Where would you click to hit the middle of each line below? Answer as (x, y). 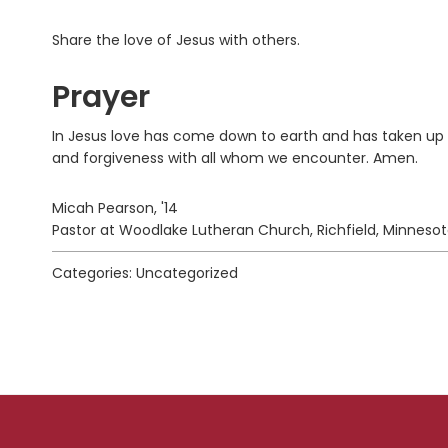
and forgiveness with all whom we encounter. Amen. (235, 158)
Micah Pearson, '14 (115, 208)
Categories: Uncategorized (145, 273)
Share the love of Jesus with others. (176, 40)
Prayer (101, 97)
